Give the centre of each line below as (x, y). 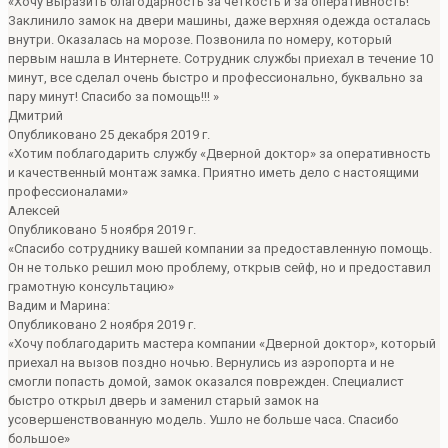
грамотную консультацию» (91, 286)
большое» (39, 438)
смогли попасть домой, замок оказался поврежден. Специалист (206, 381)
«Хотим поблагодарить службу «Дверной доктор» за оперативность (219, 153)
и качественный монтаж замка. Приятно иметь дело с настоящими (213, 172)
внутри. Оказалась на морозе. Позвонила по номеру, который (200, 39)
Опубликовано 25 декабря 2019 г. (109, 134)
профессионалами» (68, 191)
